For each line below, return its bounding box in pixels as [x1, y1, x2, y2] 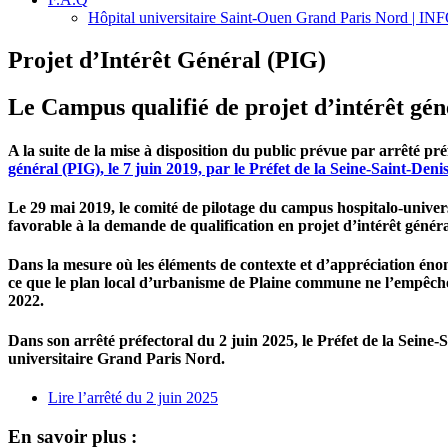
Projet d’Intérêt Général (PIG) [8, 46, 326, 73]
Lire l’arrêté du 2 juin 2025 [48, 388, 218, 406]
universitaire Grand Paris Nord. [8, 349, 225, 367]
